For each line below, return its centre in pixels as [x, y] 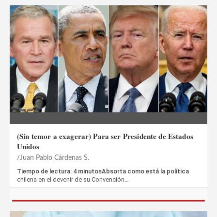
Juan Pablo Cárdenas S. [54, 158]
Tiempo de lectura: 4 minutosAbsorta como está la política [103, 171]
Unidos [28, 146]
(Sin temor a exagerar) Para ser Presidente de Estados [105, 136]
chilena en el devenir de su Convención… [73, 179]
